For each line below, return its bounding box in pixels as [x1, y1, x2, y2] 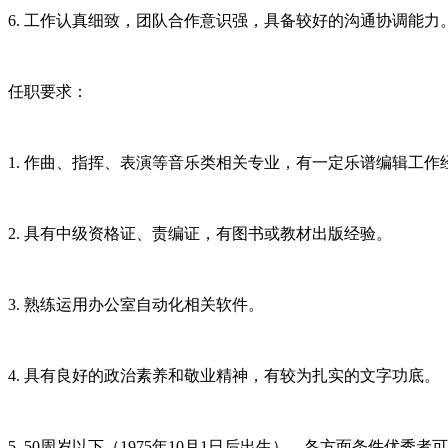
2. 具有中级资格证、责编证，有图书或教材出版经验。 [8, 224, 392, 242]
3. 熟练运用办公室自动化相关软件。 [8, 295, 264, 313]
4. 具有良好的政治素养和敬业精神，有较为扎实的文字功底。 [8, 366, 440, 384]
